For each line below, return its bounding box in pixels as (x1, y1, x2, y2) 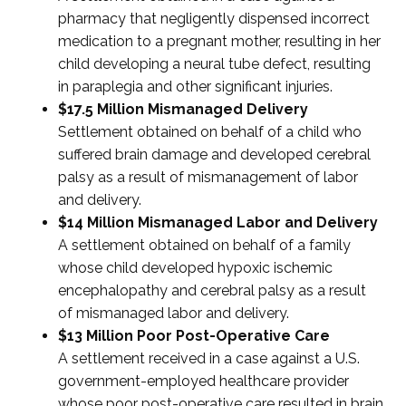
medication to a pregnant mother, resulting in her (58, 32, 382, 50)
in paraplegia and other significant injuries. (58, 77, 333, 95)
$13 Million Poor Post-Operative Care (58, 326, 331, 344)
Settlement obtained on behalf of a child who (58, 122, 362, 140)
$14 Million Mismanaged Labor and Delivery (58, 213, 379, 231)
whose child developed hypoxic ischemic (58, 258, 333, 276)
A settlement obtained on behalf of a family (58, 236, 352, 254)
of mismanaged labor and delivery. (58, 304, 290, 322)
